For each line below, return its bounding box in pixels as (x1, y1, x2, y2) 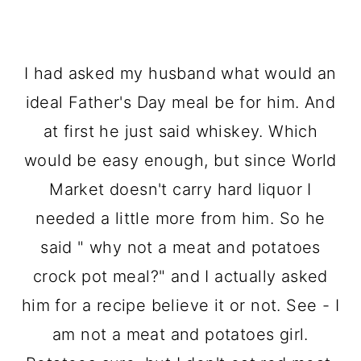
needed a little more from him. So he (35, 209, 326, 229)
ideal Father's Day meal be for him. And (25, 93, 336, 113)
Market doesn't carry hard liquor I (49, 180, 312, 200)
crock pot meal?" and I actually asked (33, 267, 328, 287)
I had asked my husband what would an (24, 64, 337, 84)
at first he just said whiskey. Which (43, 122, 318, 142)
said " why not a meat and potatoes (40, 238, 321, 258)
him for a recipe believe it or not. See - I (21, 296, 340, 316)
